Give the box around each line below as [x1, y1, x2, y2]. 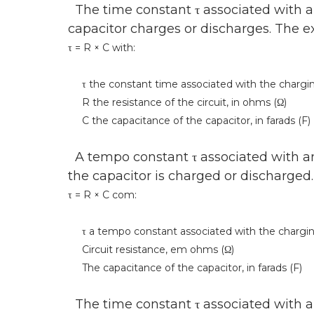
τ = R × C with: [68, 41, 135, 54]
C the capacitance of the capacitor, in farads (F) [68, 114, 310, 127]
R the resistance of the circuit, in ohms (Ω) [68, 95, 287, 109]
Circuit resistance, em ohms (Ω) [68, 243, 234, 256]
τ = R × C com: [68, 188, 137, 201]
